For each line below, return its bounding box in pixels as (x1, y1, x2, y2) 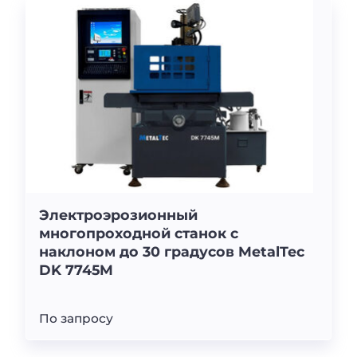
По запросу (39, 310, 120, 326)
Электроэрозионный (39, 206, 198, 223)
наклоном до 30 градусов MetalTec (39, 242, 304, 260)
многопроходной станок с (39, 224, 238, 241)
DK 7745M (39, 261, 113, 278)
